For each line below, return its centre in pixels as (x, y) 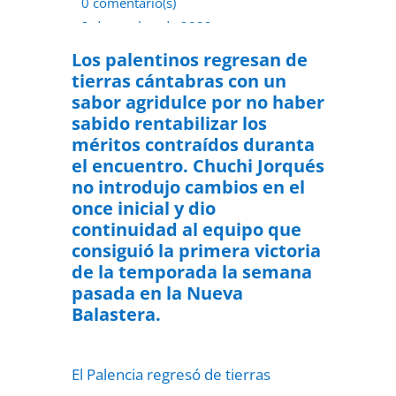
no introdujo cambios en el (188, 187)
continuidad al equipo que (186, 229)
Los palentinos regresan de (189, 60)
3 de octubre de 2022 (146, 27)
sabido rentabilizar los (169, 123)
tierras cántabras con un (179, 81)
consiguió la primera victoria (196, 251)
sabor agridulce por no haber (198, 102)
